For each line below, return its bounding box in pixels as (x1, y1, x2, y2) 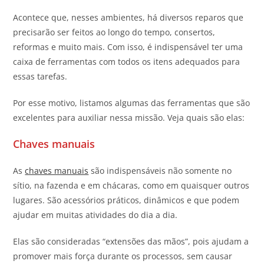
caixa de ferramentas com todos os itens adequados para (13, 55, 240, 67)
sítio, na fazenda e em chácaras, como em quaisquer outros (13, 179, 250, 191)
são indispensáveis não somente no (88, 164, 232, 176)
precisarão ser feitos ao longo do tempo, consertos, (13, 26, 216, 38)
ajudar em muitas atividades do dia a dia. (13, 209, 178, 220)
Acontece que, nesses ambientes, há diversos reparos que (13, 11, 244, 23)
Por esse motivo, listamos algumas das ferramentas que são (13, 97, 250, 108)
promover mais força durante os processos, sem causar (13, 250, 233, 262)
